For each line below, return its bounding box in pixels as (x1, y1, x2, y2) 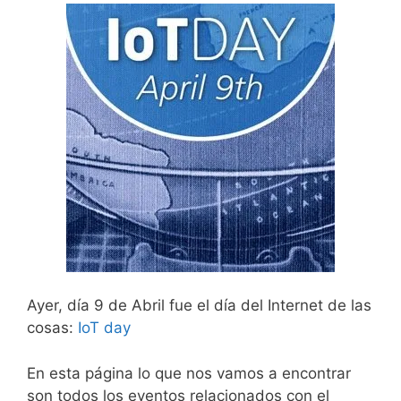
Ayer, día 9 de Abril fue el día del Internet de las (27, 296, 371, 314)
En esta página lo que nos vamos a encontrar (27, 363, 351, 382)
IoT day (78, 319, 131, 337)
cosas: (27, 319, 78, 337)
